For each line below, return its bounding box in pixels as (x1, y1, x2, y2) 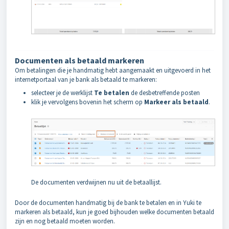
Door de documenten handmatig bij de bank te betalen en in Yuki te (15, 198, 201, 207)
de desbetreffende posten (129, 88, 200, 98)
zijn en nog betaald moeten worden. (15, 216, 115, 225)
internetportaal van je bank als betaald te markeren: (15, 75, 157, 84)
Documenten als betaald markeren (15, 55, 144, 66)
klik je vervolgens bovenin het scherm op (31, 98, 144, 107)
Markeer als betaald (144, 98, 209, 107)
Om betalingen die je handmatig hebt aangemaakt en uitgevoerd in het (15, 66, 211, 75)
